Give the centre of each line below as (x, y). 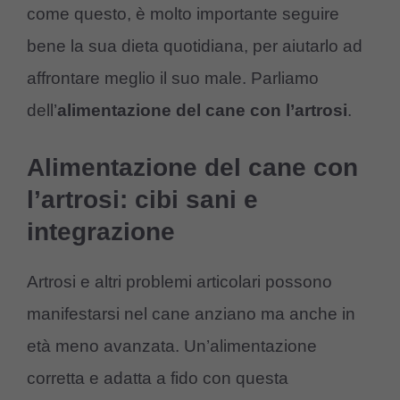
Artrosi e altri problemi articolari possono (179, 282)
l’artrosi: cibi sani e (142, 200)
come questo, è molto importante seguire (183, 13)
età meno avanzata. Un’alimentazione (172, 346)
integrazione (101, 232)
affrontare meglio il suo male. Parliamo (173, 78)
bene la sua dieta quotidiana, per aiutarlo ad (195, 46)
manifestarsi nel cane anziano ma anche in (191, 314)
